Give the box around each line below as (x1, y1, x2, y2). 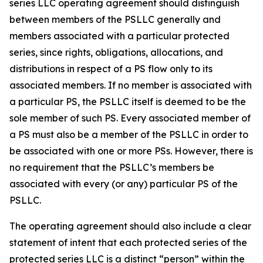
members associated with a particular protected (9, 30, 230, 42)
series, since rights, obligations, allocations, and (9, 46, 223, 58)
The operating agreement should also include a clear (9, 220, 251, 232)
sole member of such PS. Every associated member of (9, 112, 251, 124)
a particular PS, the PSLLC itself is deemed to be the (9, 96, 246, 107)
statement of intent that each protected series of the (9, 237, 247, 248)
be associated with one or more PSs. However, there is (9, 145, 253, 157)
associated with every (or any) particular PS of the (9, 178, 238, 190)
